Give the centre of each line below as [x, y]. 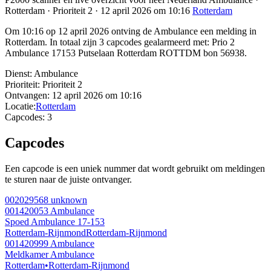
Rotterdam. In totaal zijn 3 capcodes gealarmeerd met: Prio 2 [120, 42]
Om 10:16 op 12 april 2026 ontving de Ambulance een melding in [131, 31]
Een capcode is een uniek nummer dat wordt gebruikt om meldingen [135, 169]
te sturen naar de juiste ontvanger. [68, 180]
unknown [68, 200]
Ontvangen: [27, 96]
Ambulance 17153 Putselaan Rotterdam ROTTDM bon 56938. [126, 53]
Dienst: [18, 74]
